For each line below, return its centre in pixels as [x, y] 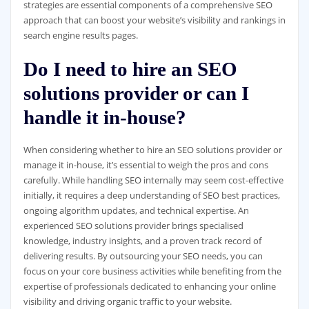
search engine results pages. [80, 36]
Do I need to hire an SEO [130, 69]
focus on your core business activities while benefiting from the [152, 271]
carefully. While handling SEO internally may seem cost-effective [153, 180]
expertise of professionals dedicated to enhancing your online [149, 286]
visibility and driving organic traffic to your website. [127, 301]
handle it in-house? [104, 117]
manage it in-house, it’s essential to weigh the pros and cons [146, 165]
